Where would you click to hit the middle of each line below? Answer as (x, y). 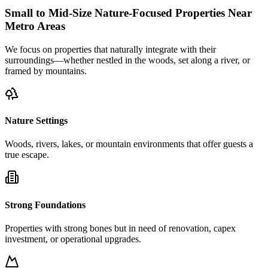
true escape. (27, 155)
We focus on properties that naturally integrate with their (110, 49)
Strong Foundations (45, 205)
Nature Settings (36, 121)
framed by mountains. (46, 71)
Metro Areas (35, 26)
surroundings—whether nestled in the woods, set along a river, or (127, 60)
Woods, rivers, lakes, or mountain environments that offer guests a (129, 144)
